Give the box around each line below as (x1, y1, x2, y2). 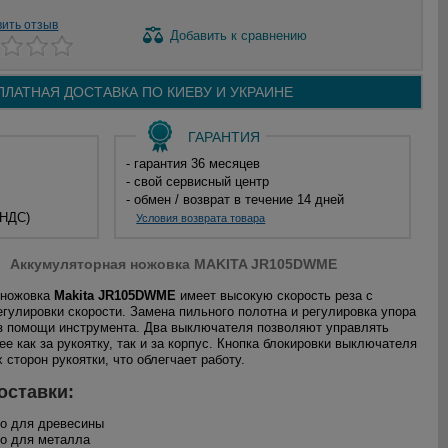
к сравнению (227, 27, 308, 43)
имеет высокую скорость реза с (176, 288, 373, 303)
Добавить (170, 27, 228, 43)
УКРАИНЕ (226, 84, 294, 100)
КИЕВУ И (167, 84, 227, 100)
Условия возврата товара (136, 212, 266, 224)
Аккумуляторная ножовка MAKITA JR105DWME (10, 256, 337, 272)
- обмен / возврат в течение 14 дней (126, 192, 345, 207)
